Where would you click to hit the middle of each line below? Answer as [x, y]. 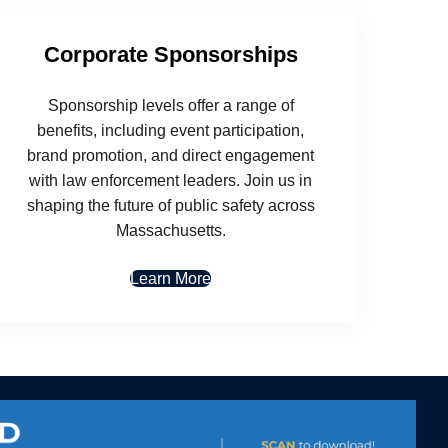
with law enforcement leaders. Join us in [171, 180]
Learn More [171, 278]
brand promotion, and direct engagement [171, 155]
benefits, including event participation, [171, 130]
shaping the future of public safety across [170, 205]
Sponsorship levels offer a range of [170, 105]
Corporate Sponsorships [170, 54]
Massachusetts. [170, 230]
